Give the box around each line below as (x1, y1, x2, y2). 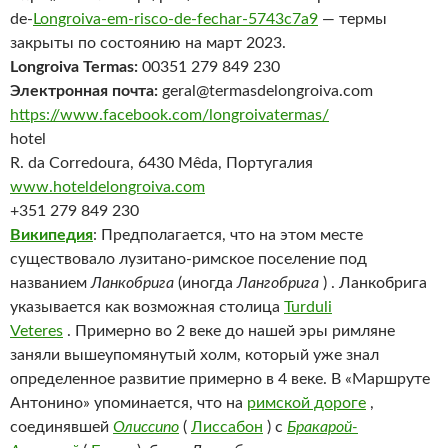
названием (10, 275, 91, 292)
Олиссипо (113, 419, 179, 436)
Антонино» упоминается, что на (10, 395, 247, 412)
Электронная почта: (10, 83, 162, 100)
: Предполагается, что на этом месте (93, 227, 363, 244)
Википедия (10, 227, 93, 244)
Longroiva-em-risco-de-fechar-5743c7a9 (33, 11, 318, 28)
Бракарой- (287, 419, 358, 436)
